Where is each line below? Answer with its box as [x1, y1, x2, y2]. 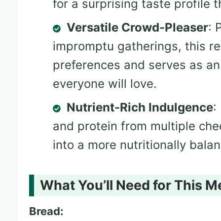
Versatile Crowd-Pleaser [67, 20, 208, 35]
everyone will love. [53, 76, 157, 91]
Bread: [29, 205, 64, 218]
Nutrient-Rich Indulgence [67, 100, 213, 115]
